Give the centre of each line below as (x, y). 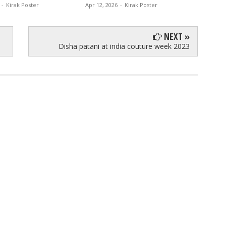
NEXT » (176, 37)
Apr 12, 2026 (101, 5)
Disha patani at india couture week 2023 (124, 46)
